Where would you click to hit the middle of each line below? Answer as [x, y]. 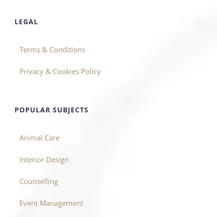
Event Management [51, 203]
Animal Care [39, 137]
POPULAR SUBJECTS [52, 109]
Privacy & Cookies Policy [60, 71]
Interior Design [44, 159]
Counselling [39, 181]
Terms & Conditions [52, 49]
